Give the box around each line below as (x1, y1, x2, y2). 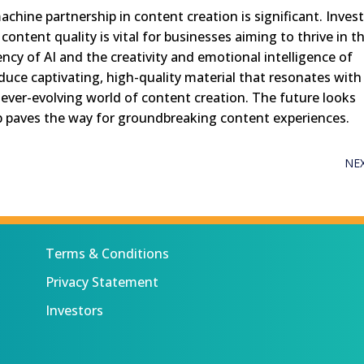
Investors (45, 301, 103, 320)
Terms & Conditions (45, 245, 169, 263)
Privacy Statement (45, 273, 158, 292)
